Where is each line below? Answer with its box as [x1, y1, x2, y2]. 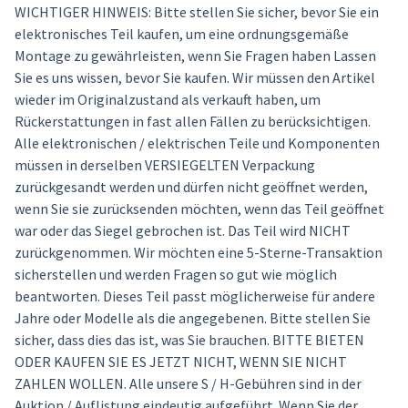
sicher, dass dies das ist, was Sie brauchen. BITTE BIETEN [14, 331, 364, 349]
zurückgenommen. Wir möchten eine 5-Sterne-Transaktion [14, 243, 382, 261]
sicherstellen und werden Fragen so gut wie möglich [14, 265, 337, 283]
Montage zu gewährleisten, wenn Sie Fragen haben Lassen [14, 46, 376, 65]
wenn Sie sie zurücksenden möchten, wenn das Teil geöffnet [14, 199, 384, 218]
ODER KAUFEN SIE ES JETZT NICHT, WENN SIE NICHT [14, 352, 347, 371]
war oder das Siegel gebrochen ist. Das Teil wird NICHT [14, 221, 351, 240]
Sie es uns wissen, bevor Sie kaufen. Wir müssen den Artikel [14, 68, 375, 87]
